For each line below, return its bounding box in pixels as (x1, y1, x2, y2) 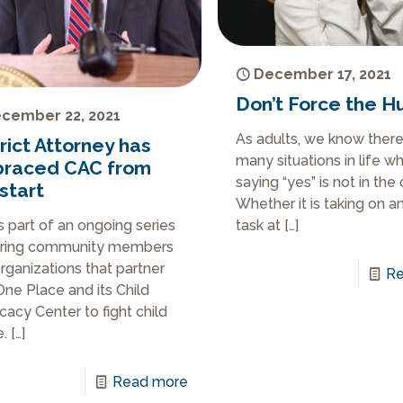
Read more (112, 372, 188, 390)
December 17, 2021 (254, 66, 392, 83)
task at (236, 217, 282, 234)
